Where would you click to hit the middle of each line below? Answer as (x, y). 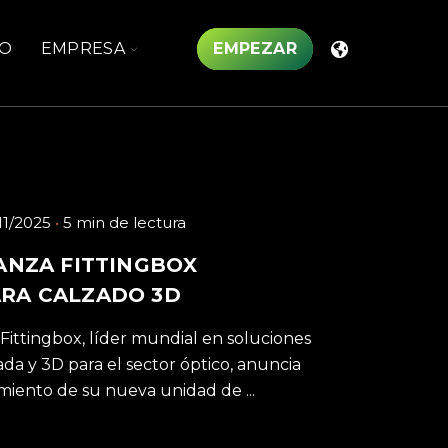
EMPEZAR (255, 49)
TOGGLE (165, 47)
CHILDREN (173, 63)
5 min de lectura (124, 222)
